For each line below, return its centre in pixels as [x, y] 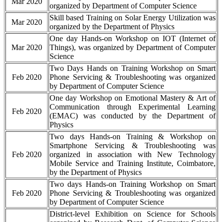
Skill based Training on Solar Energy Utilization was [133, 18]
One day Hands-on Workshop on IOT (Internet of [133, 39]
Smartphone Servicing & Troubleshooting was [133, 146]
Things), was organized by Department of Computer [133, 48]
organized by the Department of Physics [112, 27]
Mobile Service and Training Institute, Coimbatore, [133, 164]
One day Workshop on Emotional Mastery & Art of [133, 98]
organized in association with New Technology [133, 155]
